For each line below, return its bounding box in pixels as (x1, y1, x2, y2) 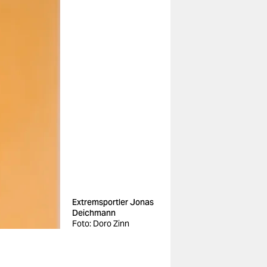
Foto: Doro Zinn (72, 218, 129, 229)
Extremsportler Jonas (72, 197, 154, 207)
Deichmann (72, 207, 116, 218)
